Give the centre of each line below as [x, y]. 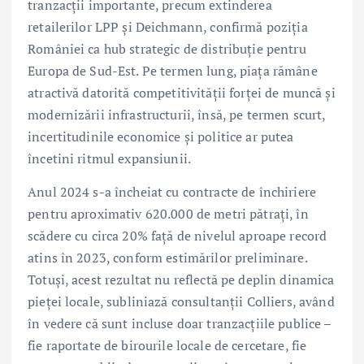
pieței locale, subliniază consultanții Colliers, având [181, 301]
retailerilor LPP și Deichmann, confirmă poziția [168, 26]
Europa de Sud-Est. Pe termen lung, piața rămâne [173, 70]
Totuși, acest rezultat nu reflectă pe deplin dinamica [181, 279]
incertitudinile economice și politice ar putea [161, 136]
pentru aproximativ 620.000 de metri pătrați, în [168, 213]
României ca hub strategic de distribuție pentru [167, 48]
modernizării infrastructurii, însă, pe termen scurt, [177, 114]
